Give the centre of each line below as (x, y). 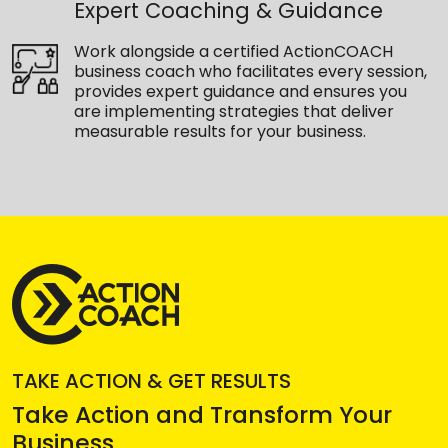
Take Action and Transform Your (202, 415)
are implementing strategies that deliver (233, 112)
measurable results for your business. (219, 132)
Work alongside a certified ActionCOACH (233, 52)
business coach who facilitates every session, (250, 72)
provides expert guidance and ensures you (240, 92)
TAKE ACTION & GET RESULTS (151, 381)
